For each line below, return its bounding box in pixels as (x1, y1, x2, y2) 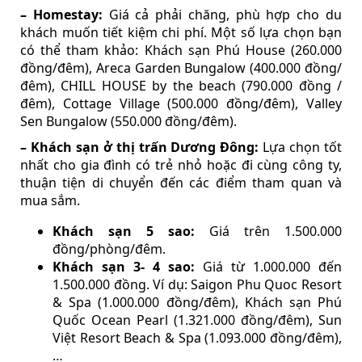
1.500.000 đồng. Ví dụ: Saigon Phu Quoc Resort (53, 275, 342, 293)
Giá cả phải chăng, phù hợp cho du (102, 5, 343, 23)
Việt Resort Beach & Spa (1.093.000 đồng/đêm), (53, 328, 342, 347)
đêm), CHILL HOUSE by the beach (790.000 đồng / (20, 76, 342, 95)
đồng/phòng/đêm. (53, 239, 166, 258)
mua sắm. (20, 191, 80, 209)
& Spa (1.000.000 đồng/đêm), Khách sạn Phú (53, 293, 342, 311)
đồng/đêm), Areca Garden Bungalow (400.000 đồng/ (20, 58, 342, 77)
